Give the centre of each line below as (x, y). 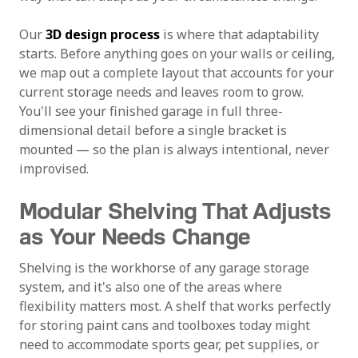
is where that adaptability (239, 34)
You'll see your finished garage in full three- (151, 111)
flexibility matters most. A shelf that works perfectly (175, 306)
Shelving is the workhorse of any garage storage (164, 268)
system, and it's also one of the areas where (151, 287)
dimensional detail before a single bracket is (153, 130)
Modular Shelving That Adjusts (175, 210)
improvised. (54, 169)
